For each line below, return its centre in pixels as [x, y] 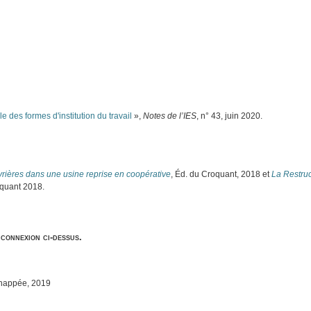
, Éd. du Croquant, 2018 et [221, 174]
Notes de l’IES [170, 116]
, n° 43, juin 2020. [230, 116]
